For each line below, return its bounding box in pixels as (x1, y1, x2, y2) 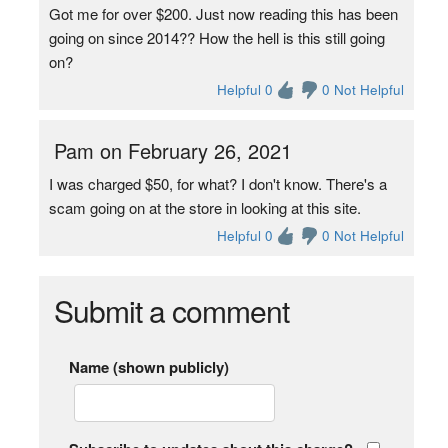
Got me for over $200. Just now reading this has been (48, 3, 398, 24)
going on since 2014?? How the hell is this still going (48, 27, 385, 48)
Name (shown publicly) (68, 356, 229, 378)
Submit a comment (53, 289, 289, 332)
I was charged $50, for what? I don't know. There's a (48, 173, 387, 194)
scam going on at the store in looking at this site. (48, 197, 361, 218)
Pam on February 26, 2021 (53, 136, 292, 165)
